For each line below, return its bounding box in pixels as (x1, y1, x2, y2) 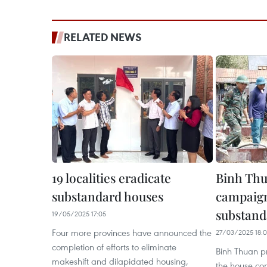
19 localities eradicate (52, 169, 171, 186)
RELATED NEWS (64, 30, 142, 44)
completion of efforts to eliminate (52, 241, 176, 253)
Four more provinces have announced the (52, 226, 212, 238)
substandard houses (52, 188, 163, 204)
